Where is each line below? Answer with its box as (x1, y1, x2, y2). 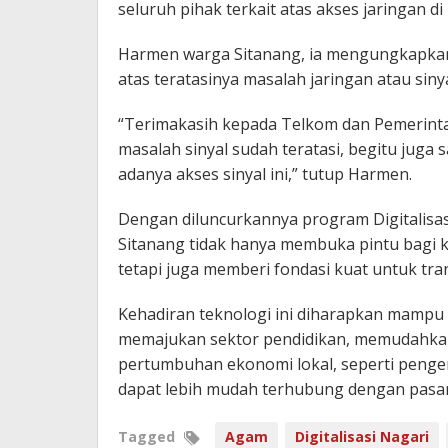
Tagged (118, 426, 179, 446)
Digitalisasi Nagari (295, 426, 429, 446)
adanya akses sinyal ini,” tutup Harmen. (118, 162, 412, 185)
